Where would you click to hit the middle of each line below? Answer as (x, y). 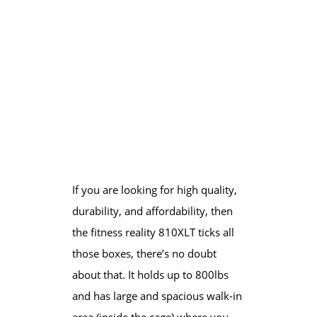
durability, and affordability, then (152, 211)
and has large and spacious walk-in (157, 295)
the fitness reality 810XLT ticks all (153, 232)
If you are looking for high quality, (154, 189)
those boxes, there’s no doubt (144, 253)
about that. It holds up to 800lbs (150, 274)
